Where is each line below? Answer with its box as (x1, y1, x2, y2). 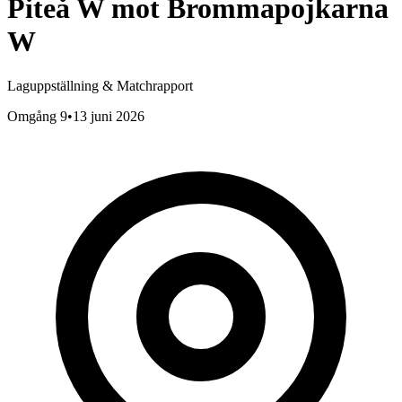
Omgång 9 (7, 108, 67, 124)
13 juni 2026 (73, 108, 144, 124)
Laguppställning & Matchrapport (7, 77, 193, 93)
